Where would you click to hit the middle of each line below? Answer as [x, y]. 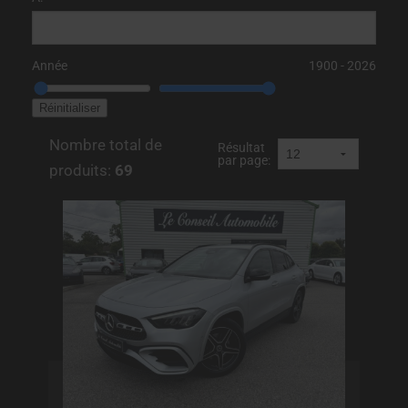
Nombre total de [106, 144]
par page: [244, 160]
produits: [82, 170]
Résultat [241, 147]
